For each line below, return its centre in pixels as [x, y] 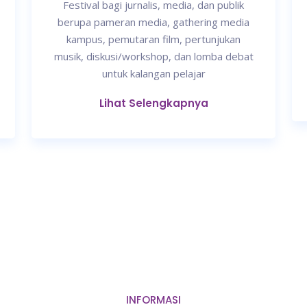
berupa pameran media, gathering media [153, 22]
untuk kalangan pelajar [153, 74]
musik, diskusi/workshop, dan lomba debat [153, 57]
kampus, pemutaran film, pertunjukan [153, 39]
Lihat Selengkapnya [153, 103]
